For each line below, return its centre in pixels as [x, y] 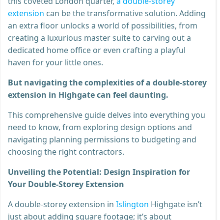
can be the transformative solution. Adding [125, 13]
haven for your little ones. [55, 62]
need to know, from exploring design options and [100, 127]
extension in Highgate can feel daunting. [88, 95]
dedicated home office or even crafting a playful [97, 50]
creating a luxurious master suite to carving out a [99, 38]
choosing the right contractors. [66, 151]
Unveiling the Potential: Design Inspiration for [99, 172]
